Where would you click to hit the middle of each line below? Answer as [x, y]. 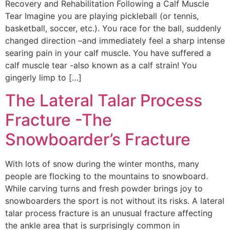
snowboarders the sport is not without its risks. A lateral [115, 201]
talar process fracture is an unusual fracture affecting [109, 213]
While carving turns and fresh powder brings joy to [104, 189]
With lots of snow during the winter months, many [102, 164]
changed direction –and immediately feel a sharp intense [115, 41]
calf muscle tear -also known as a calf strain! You [101, 65]
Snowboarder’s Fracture [98, 140]
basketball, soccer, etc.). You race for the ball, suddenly [113, 28]
